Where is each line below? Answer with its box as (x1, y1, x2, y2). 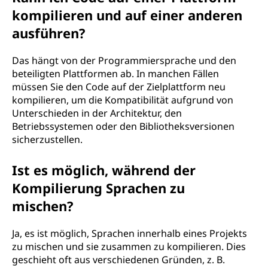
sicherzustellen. (12, 133, 83, 146)
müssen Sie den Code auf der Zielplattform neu (12, 80, 226, 93)
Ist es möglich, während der (12, 161, 196, 179)
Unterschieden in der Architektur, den (12, 106, 182, 120)
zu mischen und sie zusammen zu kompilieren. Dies (12, 240, 246, 253)
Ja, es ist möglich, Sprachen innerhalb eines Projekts (12, 227, 247, 240)
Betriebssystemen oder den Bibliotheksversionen (12, 120, 234, 133)
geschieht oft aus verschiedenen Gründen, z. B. (12, 253, 225, 266)
